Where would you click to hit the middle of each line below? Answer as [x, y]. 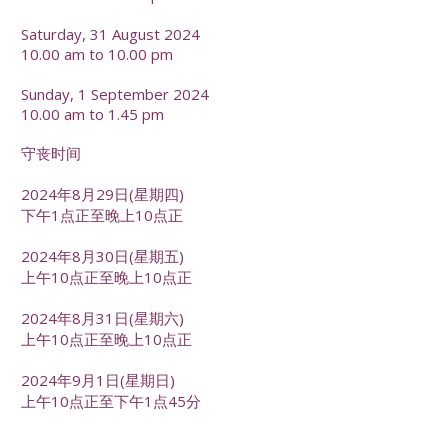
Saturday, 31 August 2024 [111, 33]
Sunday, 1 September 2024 [115, 93]
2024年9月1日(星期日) [98, 380]
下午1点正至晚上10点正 [102, 215]
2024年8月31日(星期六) [103, 318]
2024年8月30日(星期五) [103, 256]
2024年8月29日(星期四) [103, 194]
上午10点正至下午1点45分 [111, 401]
